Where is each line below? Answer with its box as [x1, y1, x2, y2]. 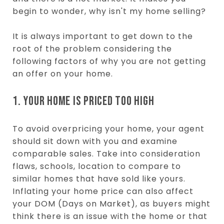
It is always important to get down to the [12, 30, 193, 42]
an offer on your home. [12, 68, 113, 80]
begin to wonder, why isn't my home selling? [12, 5, 206, 17]
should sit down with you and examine [12, 135, 177, 147]
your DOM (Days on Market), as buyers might [12, 198, 210, 209]
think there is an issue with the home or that [12, 210, 207, 222]
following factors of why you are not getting [12, 55, 206, 67]
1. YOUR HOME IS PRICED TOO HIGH [12, 93, 154, 109]
